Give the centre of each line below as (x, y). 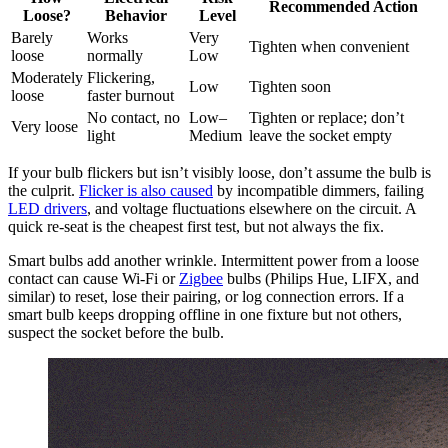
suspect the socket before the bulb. (116, 333)
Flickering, (121, 78)
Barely (32, 38)
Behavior (136, 16)
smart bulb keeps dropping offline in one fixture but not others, (205, 315)
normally (115, 56)
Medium (215, 136)
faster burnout (130, 96)
